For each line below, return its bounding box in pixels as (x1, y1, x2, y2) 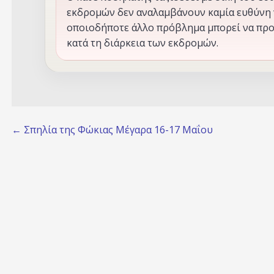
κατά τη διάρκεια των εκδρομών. (66, 36, 218, 50)
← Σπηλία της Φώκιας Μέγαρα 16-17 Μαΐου (11, 122, 213, 136)
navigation (10, 147, 113, 174)
